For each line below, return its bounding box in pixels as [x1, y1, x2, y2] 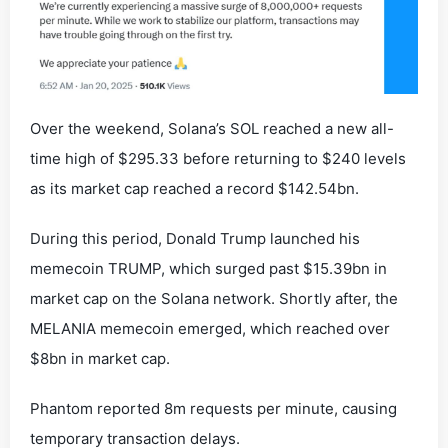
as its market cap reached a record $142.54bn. [30, 178, 359, 198]
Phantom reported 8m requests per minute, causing [30, 398, 397, 418]
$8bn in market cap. [30, 348, 170, 368]
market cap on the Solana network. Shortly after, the [30, 288, 398, 308]
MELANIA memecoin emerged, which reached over [30, 318, 390, 338]
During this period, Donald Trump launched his [30, 228, 360, 248]
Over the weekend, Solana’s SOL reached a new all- [30, 118, 394, 138]
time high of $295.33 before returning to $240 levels [30, 148, 406, 168]
